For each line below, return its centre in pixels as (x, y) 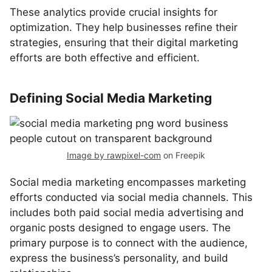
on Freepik (183, 155)
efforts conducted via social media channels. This (131, 197)
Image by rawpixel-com (114, 155)
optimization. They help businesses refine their (124, 27)
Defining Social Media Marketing (111, 98)
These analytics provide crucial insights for (114, 12)
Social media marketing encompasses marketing (128, 182)
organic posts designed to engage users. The (120, 228)
